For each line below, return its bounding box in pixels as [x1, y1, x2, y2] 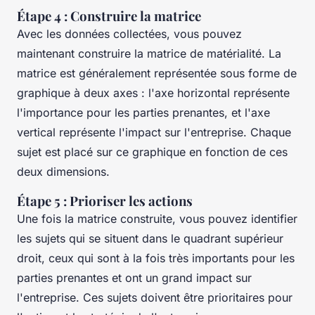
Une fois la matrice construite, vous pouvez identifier [17, 211, 297, 226]
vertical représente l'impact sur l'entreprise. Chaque [17, 124, 291, 139]
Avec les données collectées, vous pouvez [17, 26, 242, 41]
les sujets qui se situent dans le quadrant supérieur [17, 231, 283, 245]
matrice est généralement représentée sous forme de [17, 65, 297, 80]
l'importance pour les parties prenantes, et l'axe [17, 105, 270, 120]
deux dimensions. [17, 164, 110, 179]
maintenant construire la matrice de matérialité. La [17, 46, 281, 60]
